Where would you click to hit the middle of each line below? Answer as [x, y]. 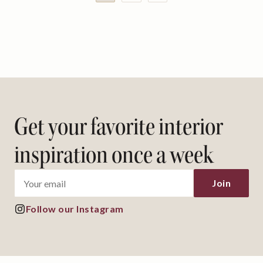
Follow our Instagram [75, 209]
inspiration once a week [114, 155]
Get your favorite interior [119, 127]
